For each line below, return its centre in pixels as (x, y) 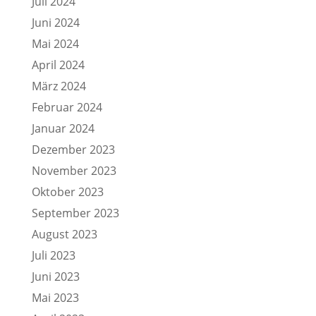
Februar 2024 (67, 107)
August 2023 (64, 234)
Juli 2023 (53, 255)
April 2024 (58, 65)
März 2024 (59, 86)
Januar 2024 (63, 128)
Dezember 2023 (73, 150)
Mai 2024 (55, 44)
